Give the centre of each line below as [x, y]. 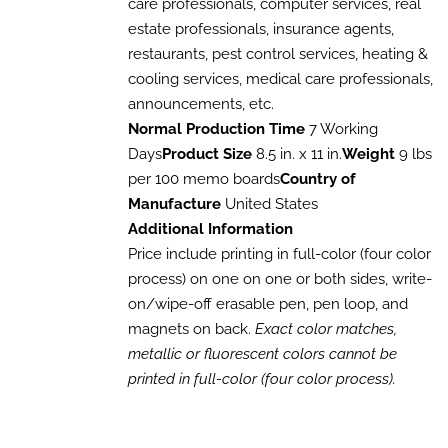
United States [269, 204]
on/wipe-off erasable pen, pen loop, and [267, 304]
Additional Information [210, 229]
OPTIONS [81, 13]
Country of [317, 179]
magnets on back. [191, 329]
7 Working [341, 129]
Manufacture [174, 204]
